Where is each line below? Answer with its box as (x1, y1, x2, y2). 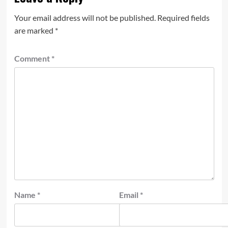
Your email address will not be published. (14, 12, 156, 22)
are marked (14, 25, 55, 35)
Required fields (157, 12, 210, 22)
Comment (14, 53, 51, 63)
